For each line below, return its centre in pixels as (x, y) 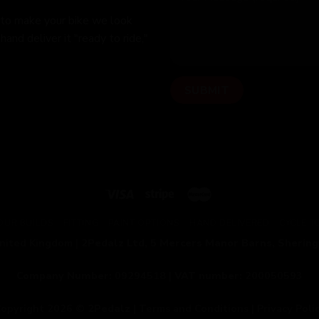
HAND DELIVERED (229, 223)
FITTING (81, 223)
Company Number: (64, 276)
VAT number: (208, 276)
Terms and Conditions (193, 309)
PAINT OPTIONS (144, 223)
